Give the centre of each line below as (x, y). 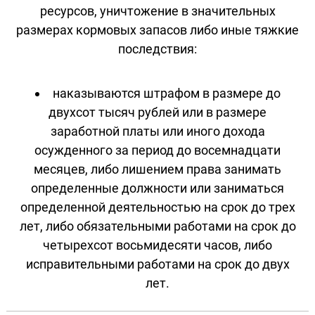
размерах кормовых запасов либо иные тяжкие (157, 30)
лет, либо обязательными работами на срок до (157, 226)
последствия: (157, 49)
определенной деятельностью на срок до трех (157, 207)
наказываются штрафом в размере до (166, 93)
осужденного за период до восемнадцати (157, 150)
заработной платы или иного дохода (157, 131)
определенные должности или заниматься (157, 188)
